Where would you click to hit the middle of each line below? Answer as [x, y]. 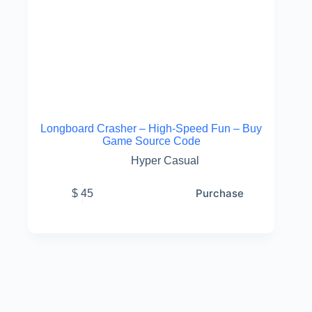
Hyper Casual [165, 161]
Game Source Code [151, 141]
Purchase [220, 194]
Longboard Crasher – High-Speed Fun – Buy [151, 129]
